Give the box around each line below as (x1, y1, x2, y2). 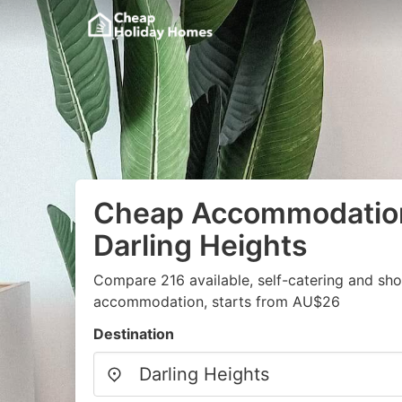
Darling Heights (93, 228, 308, 263)
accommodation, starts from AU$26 (93, 293, 340, 310)
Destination (93, 325, 174, 343)
